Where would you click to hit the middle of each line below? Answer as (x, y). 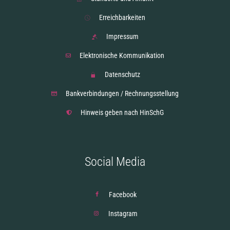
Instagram (123, 214)
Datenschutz (122, 74)
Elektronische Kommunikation (122, 55)
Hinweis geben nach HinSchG (122, 112)
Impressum (122, 36)
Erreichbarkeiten (122, 17)
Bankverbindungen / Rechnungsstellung (122, 93)
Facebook (123, 195)
